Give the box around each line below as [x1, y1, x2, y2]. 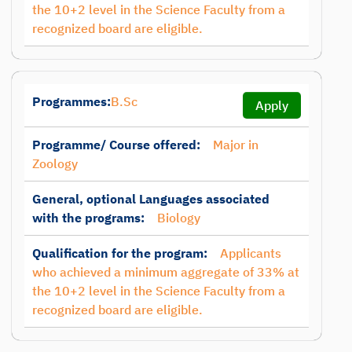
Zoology [32, 156, 78, 171]
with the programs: [32, 210, 145, 225]
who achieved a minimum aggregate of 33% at [32, 264, 299, 280]
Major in [213, 137, 258, 152]
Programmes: [32, 93, 111, 109]
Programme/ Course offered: [32, 137, 200, 152]
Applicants [220, 245, 281, 261]
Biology [157, 210, 200, 225]
